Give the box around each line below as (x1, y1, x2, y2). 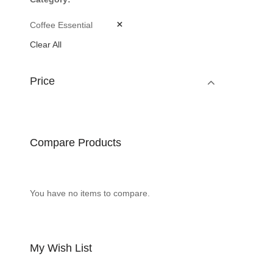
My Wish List (29, 241, 92, 254)
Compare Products (29, 136, 121, 149)
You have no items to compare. (29, 188, 150, 198)
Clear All (29, 39, 62, 49)
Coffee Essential (29, 19, 93, 30)
